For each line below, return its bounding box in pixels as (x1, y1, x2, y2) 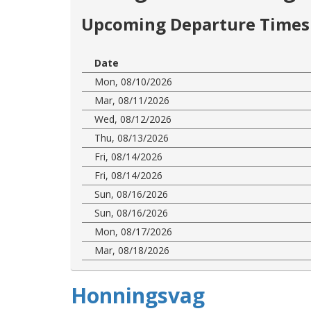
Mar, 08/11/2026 (94, 93, 169, 107)
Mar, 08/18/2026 (94, 243, 169, 257)
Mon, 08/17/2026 (94, 224, 172, 238)
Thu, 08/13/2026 (94, 131, 169, 144)
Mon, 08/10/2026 (94, 74, 172, 88)
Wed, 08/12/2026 (94, 112, 171, 126)
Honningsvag (71, 280, 205, 310)
